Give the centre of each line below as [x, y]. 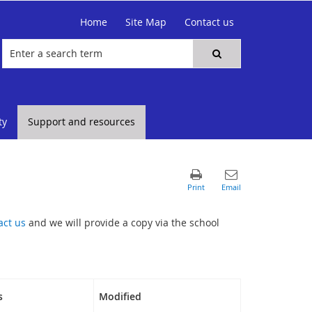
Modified [120, 296]
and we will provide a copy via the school [122, 223]
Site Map [146, 22]
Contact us [209, 22]
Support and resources [81, 122]
